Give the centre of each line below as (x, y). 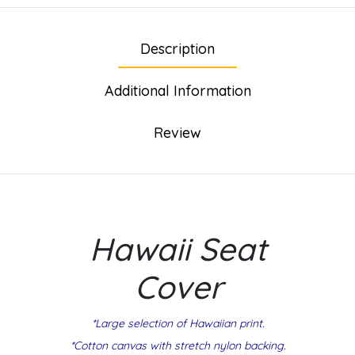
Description (177, 48)
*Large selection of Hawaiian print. (178, 323)
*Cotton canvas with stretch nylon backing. (178, 345)
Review (177, 132)
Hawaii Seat (178, 248)
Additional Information (177, 90)
